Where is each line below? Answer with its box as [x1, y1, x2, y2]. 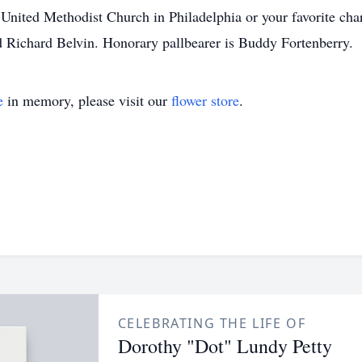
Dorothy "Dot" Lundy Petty [117, 333, 332, 359]
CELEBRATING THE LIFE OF [117, 314, 306, 332]
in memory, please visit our [3, 90, 171, 110]
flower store [171, 90, 239, 110]
